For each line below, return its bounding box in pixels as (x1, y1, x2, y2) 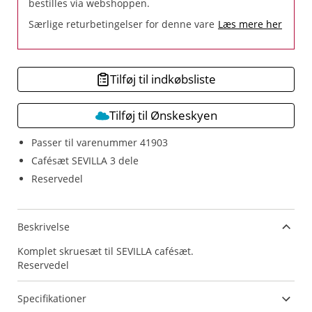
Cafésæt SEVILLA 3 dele (31, 154, 139, 167)
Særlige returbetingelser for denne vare (29, 17, 214, 31)
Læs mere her (218, 17, 282, 31)
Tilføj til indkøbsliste (110, 71, 216, 87)
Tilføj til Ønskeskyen (109, 107, 217, 123)
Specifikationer (17, 292, 86, 305)
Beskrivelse (17, 220, 70, 233)
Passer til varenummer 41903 (31, 136, 168, 149)
